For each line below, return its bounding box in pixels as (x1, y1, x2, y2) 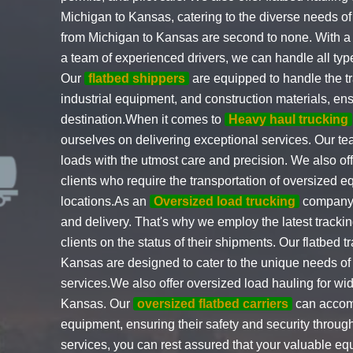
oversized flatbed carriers (137, 296, 289, 310)
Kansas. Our (61, 296, 134, 310)
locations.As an (61, 194, 150, 208)
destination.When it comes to (61, 112, 225, 126)
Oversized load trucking (154, 194, 296, 208)
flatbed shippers (88, 71, 186, 85)
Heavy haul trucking (229, 112, 349, 126)
